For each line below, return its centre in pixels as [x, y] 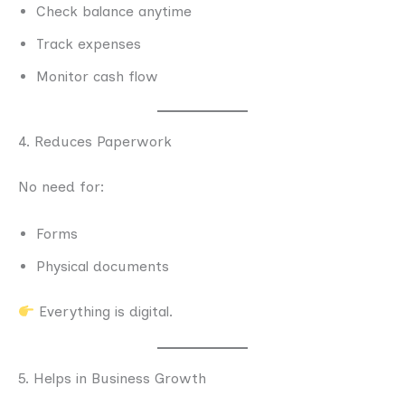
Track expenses [89, 44]
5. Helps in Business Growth [112, 378]
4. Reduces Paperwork [95, 142]
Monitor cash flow [97, 77]
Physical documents [103, 267]
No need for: [61, 187]
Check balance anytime [114, 12]
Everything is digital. [104, 312]
